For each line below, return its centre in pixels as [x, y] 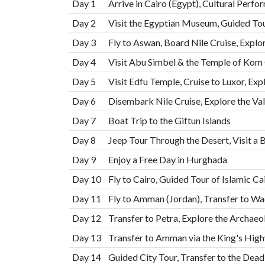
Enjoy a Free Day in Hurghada [167, 159]
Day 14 [86, 257]
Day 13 [86, 237]
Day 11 [86, 198]
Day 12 [86, 218]
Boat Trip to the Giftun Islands [169, 120]
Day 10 [86, 179]
